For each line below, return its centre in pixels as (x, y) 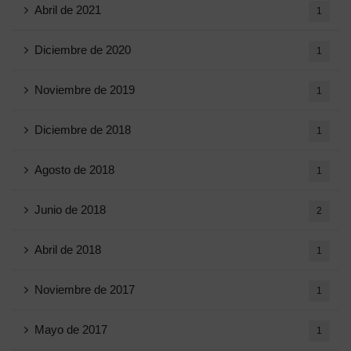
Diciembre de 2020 (83, 50)
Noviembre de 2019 (85, 90)
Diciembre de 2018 (83, 130)
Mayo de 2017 (71, 329)
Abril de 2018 (68, 250)
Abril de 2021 (68, 10)
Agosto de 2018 (74, 170)
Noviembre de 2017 (85, 289)
